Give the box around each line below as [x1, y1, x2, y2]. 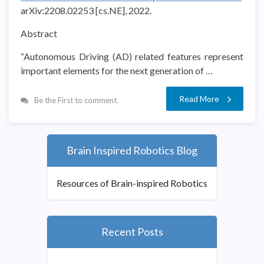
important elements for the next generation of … [21, 64, 213, 76]
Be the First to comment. [34, 95, 118, 105]
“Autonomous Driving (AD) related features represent [21, 50, 243, 62]
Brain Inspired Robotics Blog [67, 143, 197, 157]
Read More [179, 93, 219, 104]
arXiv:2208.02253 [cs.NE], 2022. [21, 4, 153, 16]
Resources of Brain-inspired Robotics [57, 177, 207, 189]
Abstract [21, 27, 57, 39]
